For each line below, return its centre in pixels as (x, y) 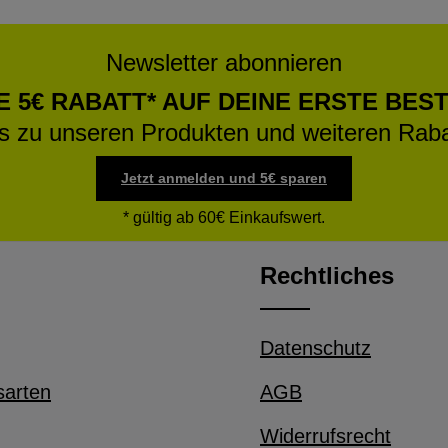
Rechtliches (327, 275)
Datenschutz (315, 348)
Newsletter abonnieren (224, 62)
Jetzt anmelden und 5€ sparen (224, 178)
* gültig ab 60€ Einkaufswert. (224, 217)
